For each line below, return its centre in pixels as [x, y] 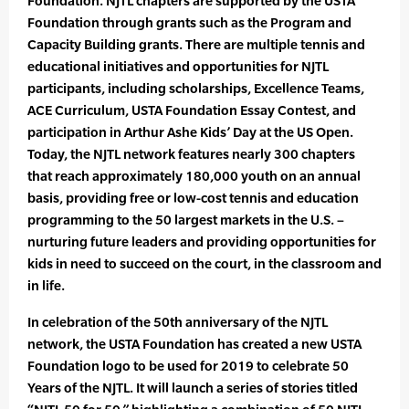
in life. [46, 286]
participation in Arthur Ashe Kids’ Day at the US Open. [190, 132]
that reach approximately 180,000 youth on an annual [194, 176]
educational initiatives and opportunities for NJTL [178, 67]
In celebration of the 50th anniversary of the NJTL [178, 322]
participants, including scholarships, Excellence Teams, [196, 89]
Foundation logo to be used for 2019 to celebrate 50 [188, 366]
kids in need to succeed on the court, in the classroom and [204, 264]
